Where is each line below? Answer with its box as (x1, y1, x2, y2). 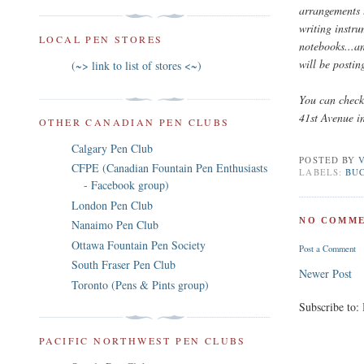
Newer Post (299, 266, 353, 282)
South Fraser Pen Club (71, 257, 175, 273)
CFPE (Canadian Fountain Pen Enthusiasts (71, 160, 267, 176)
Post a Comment (299, 242, 357, 255)
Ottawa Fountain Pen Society (71, 236, 206, 253)
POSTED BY (299, 153, 359, 166)
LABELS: (299, 165, 346, 178)
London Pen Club (71, 197, 153, 213)
